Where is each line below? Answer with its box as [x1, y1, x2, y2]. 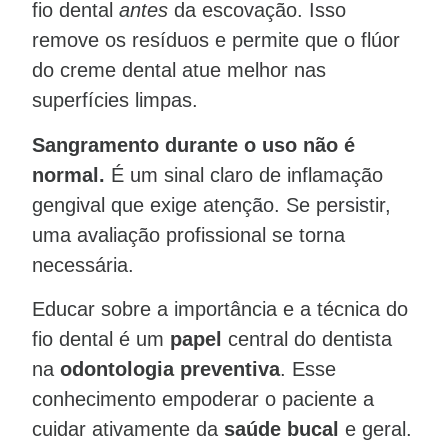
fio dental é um [32, 328, 170, 350]
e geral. [339, 418, 412, 440]
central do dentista [222, 328, 392, 350]
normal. [32, 163, 105, 186]
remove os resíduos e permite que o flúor [32, 29, 400, 52]
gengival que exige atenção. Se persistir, [32, 193, 391, 216]
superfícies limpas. [32, 89, 198, 112]
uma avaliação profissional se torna [32, 223, 345, 246]
